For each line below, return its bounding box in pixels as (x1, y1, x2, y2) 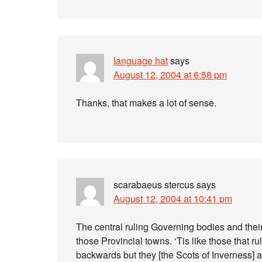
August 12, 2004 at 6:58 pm (113, 68, 227, 81)
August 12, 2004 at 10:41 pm (113, 192, 232, 205)
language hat (113, 54, 168, 67)
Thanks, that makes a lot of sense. (76, 96, 216, 109)
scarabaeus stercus (113, 178, 194, 191)
